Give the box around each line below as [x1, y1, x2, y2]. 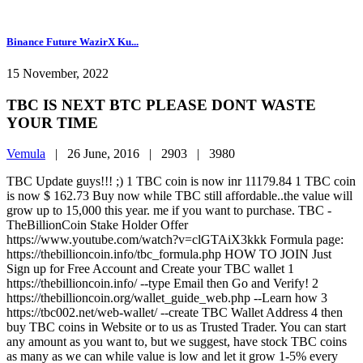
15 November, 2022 [6, 66, 109, 80]
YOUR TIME [6, 113, 98, 131]
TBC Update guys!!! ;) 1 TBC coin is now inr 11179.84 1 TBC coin [6, 174, 356, 189]
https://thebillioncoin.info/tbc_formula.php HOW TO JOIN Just [6, 247, 331, 262]
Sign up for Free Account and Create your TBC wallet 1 [6, 262, 294, 276]
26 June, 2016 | [67, 147, 161, 161]
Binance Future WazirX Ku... [6, 35, 139, 48]
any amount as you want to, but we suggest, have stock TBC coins [6, 335, 347, 349]
